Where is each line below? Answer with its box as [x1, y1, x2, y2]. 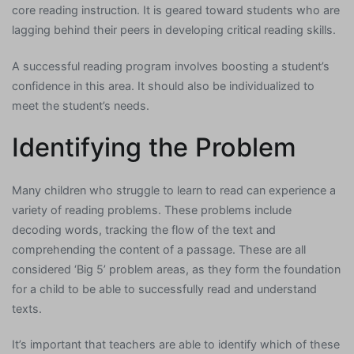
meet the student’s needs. [12, 98, 149, 112]
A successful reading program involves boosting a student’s [12, 58, 330, 73]
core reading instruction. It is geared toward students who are [12, 3, 340, 17]
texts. [12, 301, 42, 315]
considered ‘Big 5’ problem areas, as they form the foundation [12, 262, 341, 276]
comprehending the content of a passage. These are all [12, 242, 306, 256]
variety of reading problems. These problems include [12, 202, 292, 217]
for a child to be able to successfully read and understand [12, 281, 317, 296]
